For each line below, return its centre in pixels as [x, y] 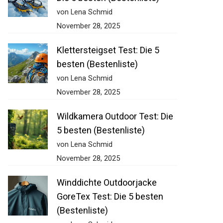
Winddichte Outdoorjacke [102, 183]
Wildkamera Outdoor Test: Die [110, 116]
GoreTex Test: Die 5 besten [105, 197]
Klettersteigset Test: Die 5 [103, 50]
